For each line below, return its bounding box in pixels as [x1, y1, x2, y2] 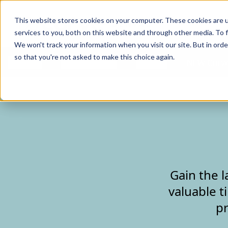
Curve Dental [16, 4, 66, 15]
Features [8, 56, 42, 68]
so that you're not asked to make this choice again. [14, 52, 175, 61]
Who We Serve [61, 56, 117, 68]
